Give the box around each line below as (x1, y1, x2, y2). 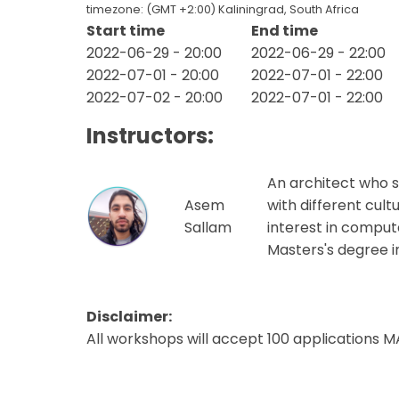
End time (251, 20, 318, 41)
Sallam (184, 216, 232, 238)
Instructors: (86, 120, 214, 151)
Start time (86, 20, 165, 41)
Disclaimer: (86, 305, 172, 327)
